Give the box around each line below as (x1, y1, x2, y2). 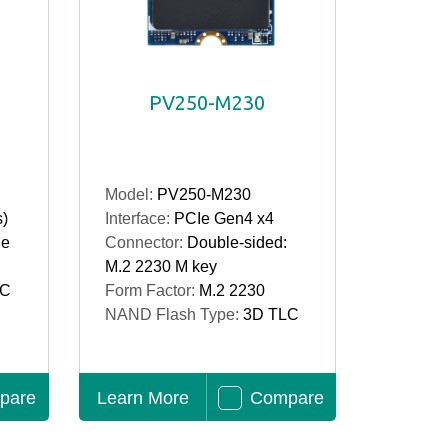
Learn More (97, 388, 190, 408)
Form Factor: (104, 282, 199, 299)
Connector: (104, 234, 187, 251)
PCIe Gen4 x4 (173, 210, 274, 227)
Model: (104, 186, 157, 203)
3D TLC (242, 306, 299, 323)
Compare (249, 388, 324, 408)
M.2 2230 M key (104, 258, 217, 275)
